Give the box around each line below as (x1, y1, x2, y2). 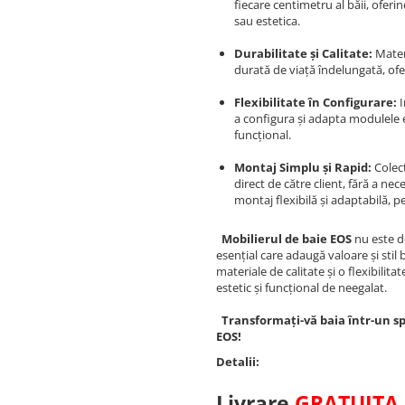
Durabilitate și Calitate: (234, 44, 372, 61)
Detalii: (216, 353, 259, 370)
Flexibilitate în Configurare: (234, 93, 397, 110)
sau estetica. (234, 12, 300, 29)
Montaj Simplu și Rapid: (234, 158, 372, 175)
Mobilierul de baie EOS (219, 230, 352, 247)
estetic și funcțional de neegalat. (216, 278, 387, 296)
